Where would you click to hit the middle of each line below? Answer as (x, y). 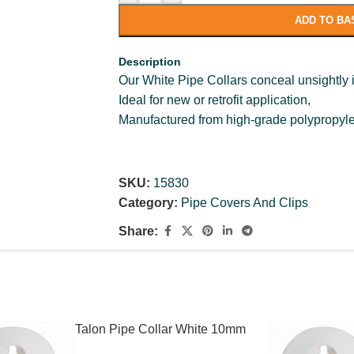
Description (150, 62)
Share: (139, 231)
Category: (149, 203)
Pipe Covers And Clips (245, 203)
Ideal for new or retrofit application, (215, 100)
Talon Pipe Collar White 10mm (160, 329)
